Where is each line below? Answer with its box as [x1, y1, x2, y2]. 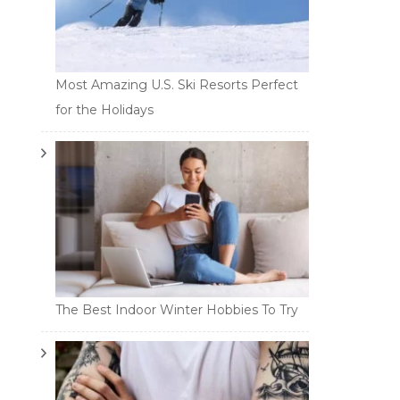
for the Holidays [55, 102, 154, 119]
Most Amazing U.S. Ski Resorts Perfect [55, 77, 298, 94]
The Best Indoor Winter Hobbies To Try [55, 302, 298, 319]
